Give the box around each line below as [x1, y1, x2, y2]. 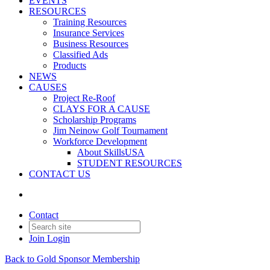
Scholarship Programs [53, 115, 136, 125]
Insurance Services [53, 28, 124, 38]
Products [53, 60, 86, 71]
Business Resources [53, 39, 128, 49]
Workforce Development [53, 136, 147, 146]
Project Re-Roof [53, 93, 115, 103]
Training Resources [53, 17, 127, 27]
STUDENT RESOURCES [77, 158, 182, 168]
